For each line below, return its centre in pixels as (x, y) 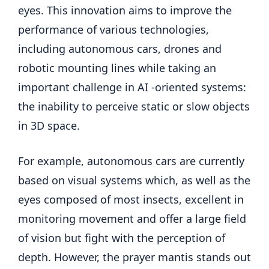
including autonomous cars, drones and (120, 48)
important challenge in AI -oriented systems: (132, 87)
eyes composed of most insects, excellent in (131, 199)
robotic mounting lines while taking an (117, 68)
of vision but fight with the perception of (122, 237)
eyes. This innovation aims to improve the (125, 10)
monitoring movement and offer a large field (132, 218)
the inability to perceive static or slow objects (134, 106)
